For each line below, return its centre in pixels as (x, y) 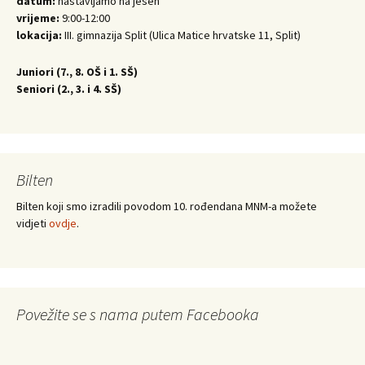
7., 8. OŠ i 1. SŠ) (99, 71)
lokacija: (40, 35)
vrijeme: (38, 18)
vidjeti (33, 223)
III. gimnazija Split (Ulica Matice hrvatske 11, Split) (182, 35)
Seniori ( (39, 88)
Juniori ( (38, 71)
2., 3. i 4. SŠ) (91, 88)
